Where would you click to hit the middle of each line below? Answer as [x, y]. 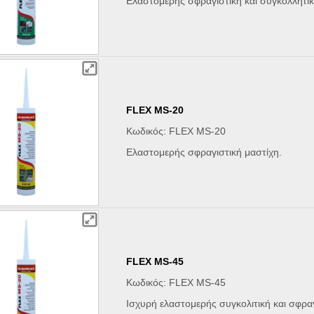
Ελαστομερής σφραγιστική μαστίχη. [204, 152]
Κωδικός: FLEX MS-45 [176, 283]
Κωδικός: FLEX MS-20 [176, 131]
